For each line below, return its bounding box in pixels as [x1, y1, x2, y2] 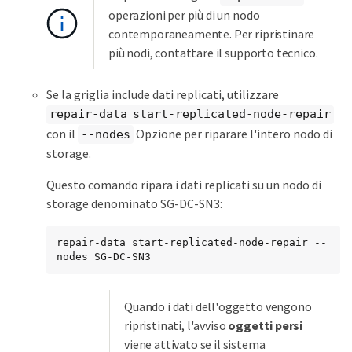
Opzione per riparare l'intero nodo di [134, 125, 332, 141]
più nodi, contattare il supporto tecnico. [108, 44, 318, 60]
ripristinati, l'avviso [124, 317, 229, 334]
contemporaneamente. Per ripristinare [108, 25, 315, 42]
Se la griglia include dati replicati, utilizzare [46, 86, 279, 103]
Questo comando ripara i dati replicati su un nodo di [46, 177, 321, 193]
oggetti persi [228, 317, 303, 334]
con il [46, 125, 78, 141]
